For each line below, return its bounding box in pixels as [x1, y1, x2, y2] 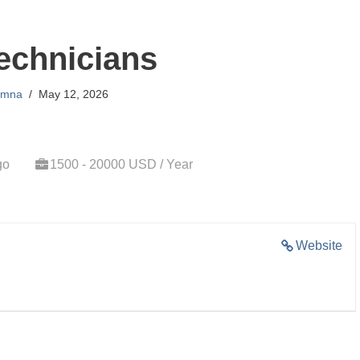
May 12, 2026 [38, 88, 108, 100]
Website [296, 239, 342, 252]
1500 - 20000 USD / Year [50, 157, 193, 171]
